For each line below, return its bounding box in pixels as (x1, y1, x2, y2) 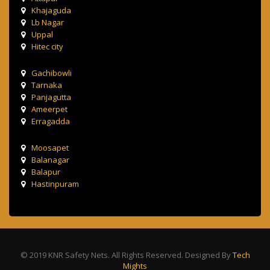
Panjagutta (31, 92, 71, 103)
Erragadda (31, 116, 70, 127)
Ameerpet (31, 104, 67, 115)
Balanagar (31, 154, 69, 166)
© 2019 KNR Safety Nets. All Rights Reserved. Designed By (20, 250, 233, 261)
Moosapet (31, 142, 69, 154)
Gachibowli (31, 67, 72, 79)
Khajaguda (31, 5, 71, 16)
